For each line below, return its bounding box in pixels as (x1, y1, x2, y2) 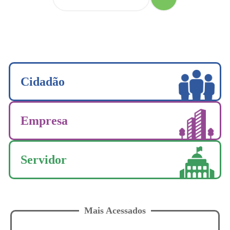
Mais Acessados (84, 205, 146, 216)
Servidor (21, 152, 67, 166)
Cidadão (21, 74, 65, 88)
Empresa (21, 113, 68, 127)
